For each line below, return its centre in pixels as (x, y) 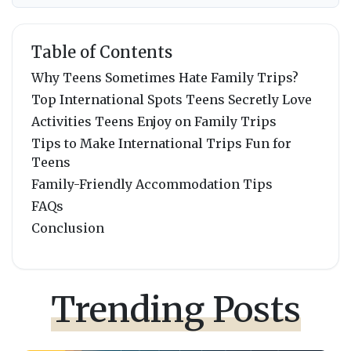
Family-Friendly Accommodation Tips (152, 185)
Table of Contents (102, 52)
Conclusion (68, 228)
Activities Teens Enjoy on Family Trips (154, 122)
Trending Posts (175, 310)
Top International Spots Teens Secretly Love (172, 100)
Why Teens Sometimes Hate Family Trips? (165, 78)
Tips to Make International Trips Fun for (161, 144)
